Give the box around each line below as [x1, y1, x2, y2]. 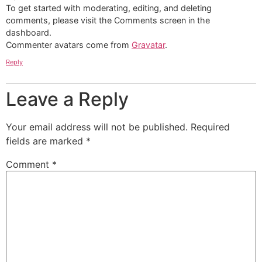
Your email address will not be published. [6, 121, 188, 133]
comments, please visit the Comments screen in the [6, 15, 210, 25]
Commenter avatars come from [6, 39, 132, 50]
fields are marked [6, 135, 86, 147]
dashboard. [6, 27, 51, 37]
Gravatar [132, 39, 165, 50]
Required [191, 121, 230, 133]
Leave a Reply [6, 88, 129, 111]
